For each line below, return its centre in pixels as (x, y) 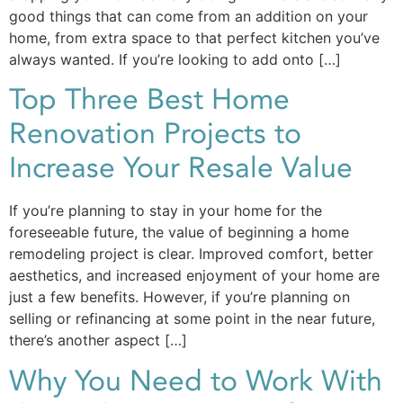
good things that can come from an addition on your (188, 17)
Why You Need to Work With (196, 381)
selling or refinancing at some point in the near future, (192, 319)
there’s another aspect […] (98, 340)
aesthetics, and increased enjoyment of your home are (194, 276)
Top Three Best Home (149, 100)
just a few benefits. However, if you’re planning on (179, 297)
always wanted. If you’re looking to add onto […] (175, 60)
